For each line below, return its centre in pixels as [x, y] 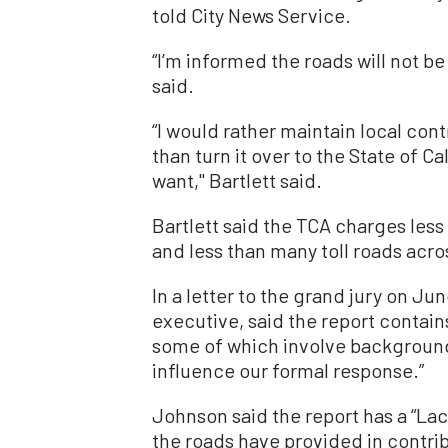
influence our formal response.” [288, 369]
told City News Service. [251, 14]
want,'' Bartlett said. [237, 179]
